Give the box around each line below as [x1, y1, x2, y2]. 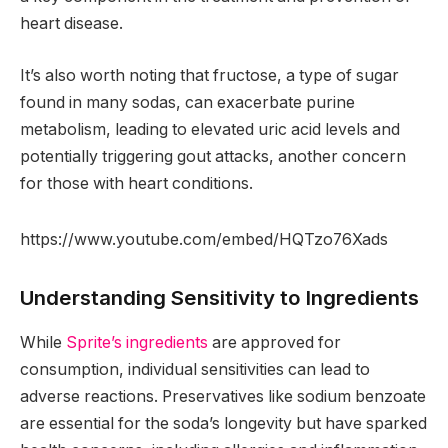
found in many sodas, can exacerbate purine [20, 92, 355, 112]
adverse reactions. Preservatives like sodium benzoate [20, 386, 426, 406]
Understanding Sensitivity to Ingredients [20, 285, 419, 311]
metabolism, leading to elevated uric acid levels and [20, 119, 400, 139]
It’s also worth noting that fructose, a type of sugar [20, 65, 399, 85]
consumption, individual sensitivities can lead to [20, 359, 370, 379]
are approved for [208, 332, 341, 352]
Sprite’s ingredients [66, 332, 208, 352]
